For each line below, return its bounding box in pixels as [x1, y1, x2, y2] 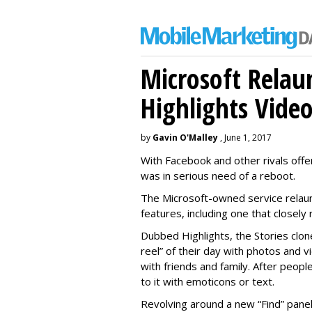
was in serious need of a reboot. [141, 169, 295, 182]
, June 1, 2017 [218, 132, 272, 143]
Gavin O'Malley [153, 132, 218, 143]
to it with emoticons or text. [141, 274, 274, 288]
